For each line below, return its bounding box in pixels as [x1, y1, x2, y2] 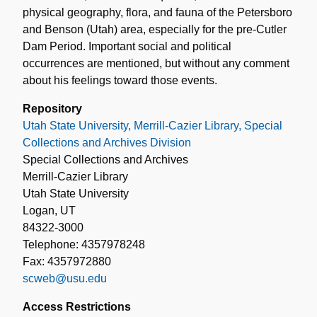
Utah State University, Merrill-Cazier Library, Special [23, 119, 282, 132]
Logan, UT [23, 204, 76, 217]
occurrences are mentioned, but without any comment [23, 57, 289, 69]
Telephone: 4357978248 [23, 238, 145, 250]
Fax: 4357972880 [23, 255, 111, 267]
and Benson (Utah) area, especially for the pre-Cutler [23, 23, 287, 35]
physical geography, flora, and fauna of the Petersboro [23, 6, 292, 18]
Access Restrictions [23, 300, 131, 313]
